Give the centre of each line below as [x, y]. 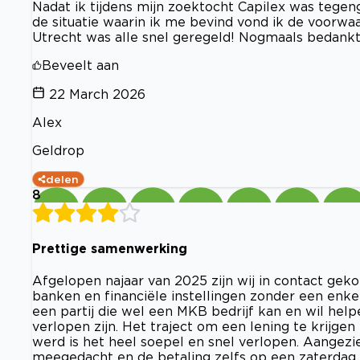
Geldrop [58, 150]
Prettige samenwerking [110, 248]
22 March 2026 [97, 94]
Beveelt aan [80, 65]
